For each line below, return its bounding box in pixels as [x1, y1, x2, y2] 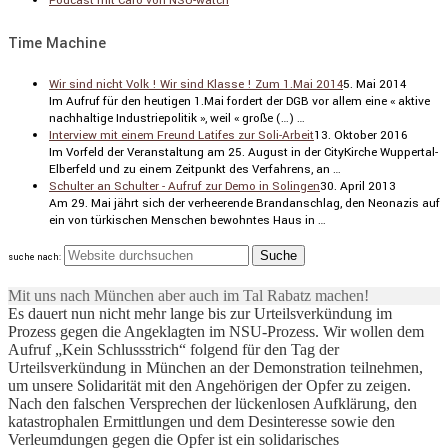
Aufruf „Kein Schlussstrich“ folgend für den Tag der [8, 340, 339, 358]
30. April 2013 [320, 177, 396, 195]
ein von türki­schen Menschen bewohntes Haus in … [49, 211, 326, 229]
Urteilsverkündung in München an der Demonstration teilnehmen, [8, 358, 423, 376]
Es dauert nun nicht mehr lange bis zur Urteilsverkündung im [8, 304, 392, 322]
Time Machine [8, 33, 106, 55]
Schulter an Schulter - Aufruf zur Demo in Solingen [49, 177, 320, 195]
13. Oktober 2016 [314, 126, 407, 144]
